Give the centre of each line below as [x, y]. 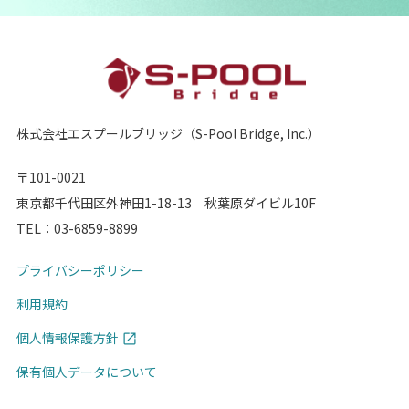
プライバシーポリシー [80, 270]
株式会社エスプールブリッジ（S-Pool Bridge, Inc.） [168, 133]
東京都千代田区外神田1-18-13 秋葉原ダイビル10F [166, 202]
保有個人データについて [86, 371]
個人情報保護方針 [67, 337]
